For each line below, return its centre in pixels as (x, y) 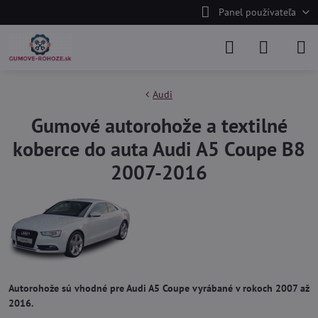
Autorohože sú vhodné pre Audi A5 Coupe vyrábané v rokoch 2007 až (159, 288)
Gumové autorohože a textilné (159, 125)
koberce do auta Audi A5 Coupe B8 (159, 149)
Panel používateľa (257, 12)
